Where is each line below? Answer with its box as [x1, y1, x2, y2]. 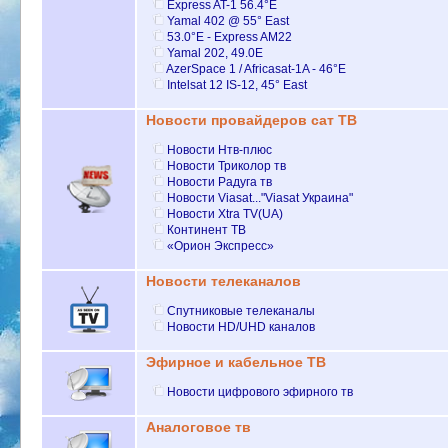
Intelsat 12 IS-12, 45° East [167, 77, 308, 92]
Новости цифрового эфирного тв [167, 384, 354, 399]
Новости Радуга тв [167, 174, 273, 189]
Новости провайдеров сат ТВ [145, 113, 357, 129]
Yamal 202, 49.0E [167, 45, 264, 60]
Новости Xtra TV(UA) [167, 206, 284, 221]
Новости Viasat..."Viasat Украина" [167, 190, 354, 205]
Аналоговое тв [145, 420, 251, 436]
